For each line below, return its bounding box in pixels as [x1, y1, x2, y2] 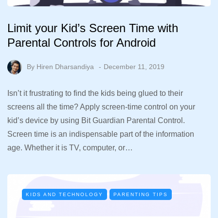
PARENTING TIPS [113, 192, 168, 198]
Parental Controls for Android [7, 36, 156, 50]
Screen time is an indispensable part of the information [7, 130, 194, 139]
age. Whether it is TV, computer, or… [7, 144, 133, 152]
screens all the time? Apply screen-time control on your [7, 103, 195, 111]
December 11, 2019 [104, 63, 164, 71]
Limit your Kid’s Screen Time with [7, 21, 178, 35]
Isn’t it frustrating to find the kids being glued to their [7, 89, 183, 98]
